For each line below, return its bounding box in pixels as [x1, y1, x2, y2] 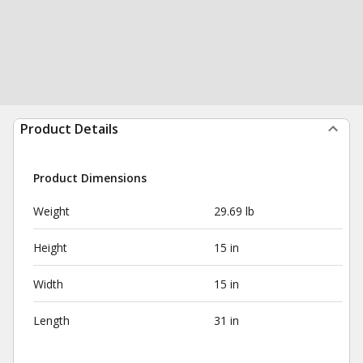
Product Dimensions [33, 170, 147, 186]
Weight [33, 203, 70, 219]
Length [33, 313, 70, 328]
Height [33, 240, 67, 255]
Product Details [20, 120, 118, 138]
